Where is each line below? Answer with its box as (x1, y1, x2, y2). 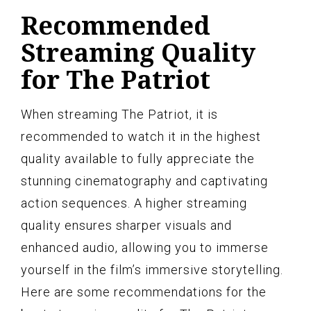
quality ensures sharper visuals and (21, 217, 232, 233)
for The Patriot (21, 62, 210, 96)
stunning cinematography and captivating (21, 173, 268, 188)
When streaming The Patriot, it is (21, 106, 218, 121)
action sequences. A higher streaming (21, 195, 247, 210)
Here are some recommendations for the (21, 284, 267, 299)
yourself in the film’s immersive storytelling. (21, 262, 283, 277)
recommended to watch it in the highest (21, 128, 261, 144)
